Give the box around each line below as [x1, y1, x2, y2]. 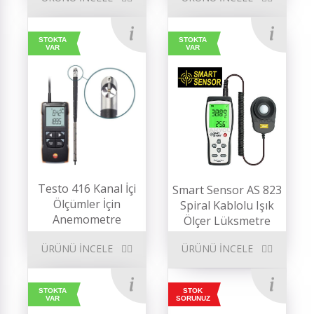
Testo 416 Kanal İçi [37, 181, 136, 197]
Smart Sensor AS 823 [172, 182, 282, 198]
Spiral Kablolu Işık [180, 197, 274, 213]
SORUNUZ [175, 294, 210, 302]
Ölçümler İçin [53, 196, 121, 212]
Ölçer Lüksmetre [184, 212, 271, 228]
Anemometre [52, 212, 121, 228]
